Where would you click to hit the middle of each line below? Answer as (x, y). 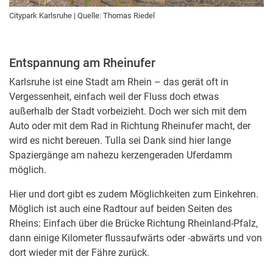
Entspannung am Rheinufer (82, 62)
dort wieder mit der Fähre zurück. (79, 252)
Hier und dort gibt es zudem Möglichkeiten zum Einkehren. (134, 194)
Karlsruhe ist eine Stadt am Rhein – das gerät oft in (119, 82)
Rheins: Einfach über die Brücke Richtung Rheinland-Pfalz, (133, 223)
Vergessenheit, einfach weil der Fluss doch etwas (114, 96)
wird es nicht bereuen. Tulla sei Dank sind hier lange (120, 140)
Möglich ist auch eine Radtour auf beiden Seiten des (121, 208)
